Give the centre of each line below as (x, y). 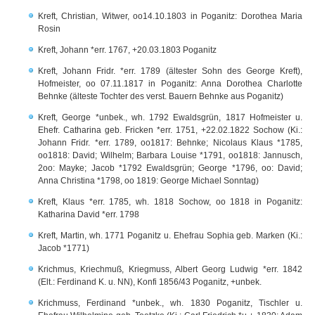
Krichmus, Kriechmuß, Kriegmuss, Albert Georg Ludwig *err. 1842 (170, 269)
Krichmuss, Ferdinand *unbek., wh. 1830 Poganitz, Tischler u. (170, 303)
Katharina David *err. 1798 (89, 214)
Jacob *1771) (64, 248)
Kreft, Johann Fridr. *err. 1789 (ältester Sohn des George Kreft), (170, 71)
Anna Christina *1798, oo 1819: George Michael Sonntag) (148, 181)
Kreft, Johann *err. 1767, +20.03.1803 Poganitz (127, 50)
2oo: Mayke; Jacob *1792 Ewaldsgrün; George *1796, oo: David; (170, 168)
